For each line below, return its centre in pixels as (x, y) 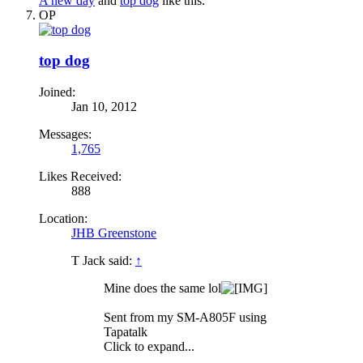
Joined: (57, 92)
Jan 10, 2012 (104, 106)
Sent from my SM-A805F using (185, 317)
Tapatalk (126, 331)
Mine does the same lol (162, 288)
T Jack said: (103, 260)
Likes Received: (80, 176)
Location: (63, 218)
